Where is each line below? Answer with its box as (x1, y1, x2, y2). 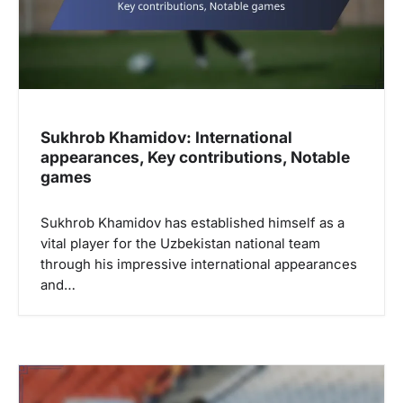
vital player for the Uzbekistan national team (40, 236, 320, 253)
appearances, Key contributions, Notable (40, 148, 350, 167)
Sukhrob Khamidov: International (40, 128, 292, 148)
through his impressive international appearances (40, 256, 357, 273)
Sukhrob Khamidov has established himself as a (40, 215, 345, 232)
